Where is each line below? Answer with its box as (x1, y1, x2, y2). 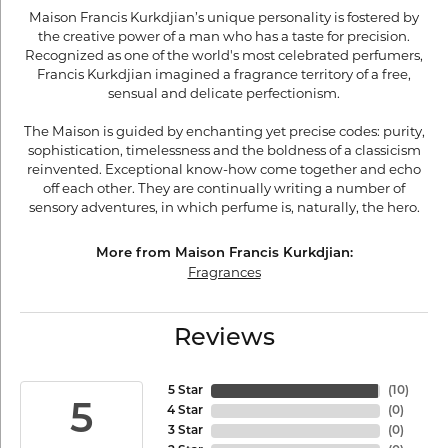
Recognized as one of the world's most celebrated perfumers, (25, 47, 423, 63)
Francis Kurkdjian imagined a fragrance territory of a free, (37, 66, 411, 82)
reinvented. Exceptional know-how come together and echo (27, 161, 421, 177)
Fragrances (187, 264, 261, 280)
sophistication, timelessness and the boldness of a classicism (27, 142, 421, 158)
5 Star (167, 385, 203, 397)
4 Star (166, 405, 203, 417)
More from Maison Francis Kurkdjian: (95, 247, 353, 260)
